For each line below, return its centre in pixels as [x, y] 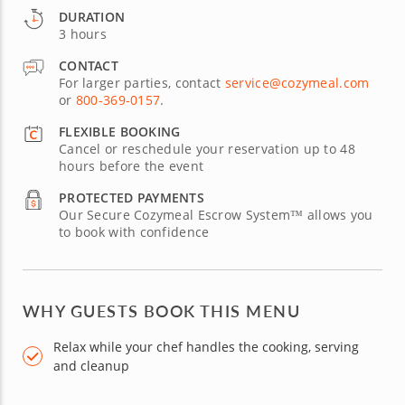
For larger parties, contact [142, 82]
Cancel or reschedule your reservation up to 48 [207, 148]
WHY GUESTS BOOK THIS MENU [161, 310]
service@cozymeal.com [297, 82]
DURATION [92, 16]
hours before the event [132, 165]
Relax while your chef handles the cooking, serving [206, 346]
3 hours [83, 33]
